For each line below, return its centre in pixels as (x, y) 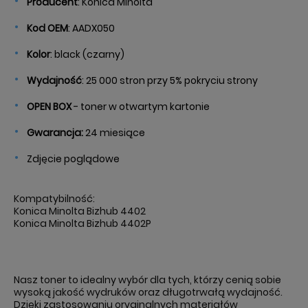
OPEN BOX (49, 107)
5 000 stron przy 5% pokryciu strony (175, 80)
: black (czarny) (87, 54)
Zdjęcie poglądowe (73, 159)
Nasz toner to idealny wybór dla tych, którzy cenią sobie (147, 280)
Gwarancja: (55, 133)
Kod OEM (47, 28)
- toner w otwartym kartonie (141, 107)
